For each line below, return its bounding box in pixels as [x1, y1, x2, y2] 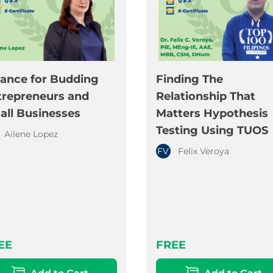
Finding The [155, 73, 223, 87]
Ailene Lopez [4, 129, 58, 140]
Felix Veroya [177, 146, 229, 157]
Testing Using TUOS [155, 124, 268, 138]
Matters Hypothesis [155, 107, 268, 121]
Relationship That [155, 90, 255, 104]
